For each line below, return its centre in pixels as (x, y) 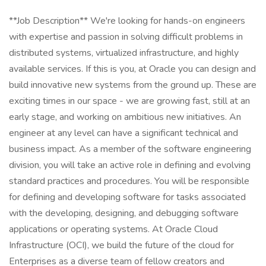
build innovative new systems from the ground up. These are (133, 85)
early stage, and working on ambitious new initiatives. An (125, 117)
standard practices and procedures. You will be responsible (129, 181)
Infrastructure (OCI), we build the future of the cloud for (121, 245)
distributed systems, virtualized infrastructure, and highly (124, 53)
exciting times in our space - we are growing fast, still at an (129, 101)
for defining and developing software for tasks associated (127, 197)
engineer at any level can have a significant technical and (123, 133)
